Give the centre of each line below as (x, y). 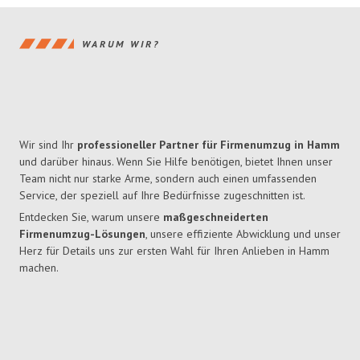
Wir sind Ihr (48, 145)
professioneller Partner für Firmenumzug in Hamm (209, 145)
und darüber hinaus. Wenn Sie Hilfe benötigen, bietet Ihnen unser (176, 162)
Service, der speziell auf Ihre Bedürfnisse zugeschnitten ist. (162, 196)
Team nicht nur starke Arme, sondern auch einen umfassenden (168, 179)
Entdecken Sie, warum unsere (91, 217)
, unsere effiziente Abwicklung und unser (243, 234)
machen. (39, 268)
